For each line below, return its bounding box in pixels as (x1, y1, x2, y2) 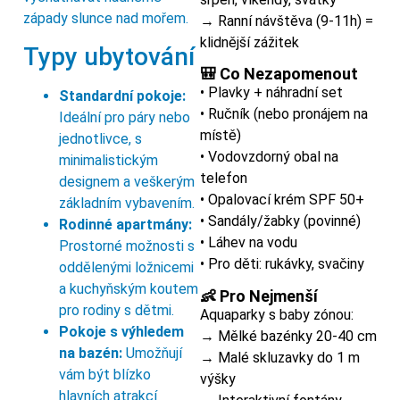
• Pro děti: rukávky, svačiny (200, 255, 364, 273)
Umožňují (122, 345, 182, 362)
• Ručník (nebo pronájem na (200, 105, 368, 123)
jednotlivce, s (59, 130, 142, 148)
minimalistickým (59, 152, 158, 170)
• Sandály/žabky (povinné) (200, 212, 361, 230)
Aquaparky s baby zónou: (200, 305, 354, 323)
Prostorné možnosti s (59, 237, 195, 255)
